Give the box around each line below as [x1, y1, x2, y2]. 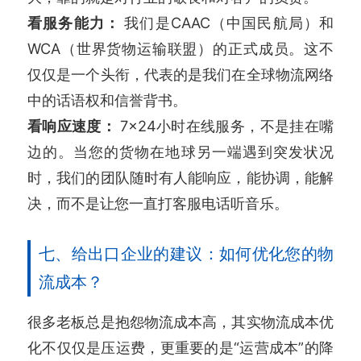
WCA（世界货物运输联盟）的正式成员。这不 [27, 39, 334, 57]
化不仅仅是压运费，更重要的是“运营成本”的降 [27, 338, 334, 356]
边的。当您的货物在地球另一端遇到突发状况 [27, 142, 334, 160]
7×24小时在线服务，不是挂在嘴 [119, 116, 334, 135]
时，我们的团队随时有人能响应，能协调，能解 [27, 168, 334, 186]
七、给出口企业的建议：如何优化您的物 [39, 243, 334, 263]
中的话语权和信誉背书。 [27, 90, 187, 109]
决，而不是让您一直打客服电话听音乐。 [27, 193, 288, 212]
